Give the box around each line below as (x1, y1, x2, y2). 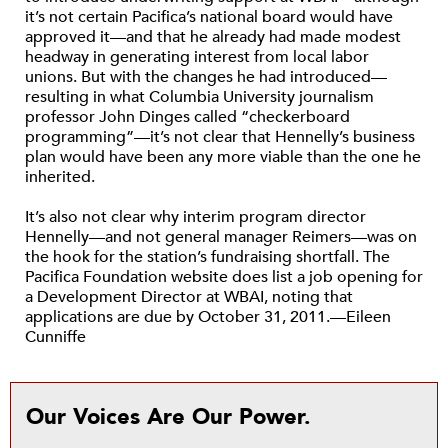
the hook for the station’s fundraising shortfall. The (25, 246, 390, 268)
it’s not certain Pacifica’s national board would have (25, 6, 393, 28)
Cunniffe (25, 326, 86, 348)
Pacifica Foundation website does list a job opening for (25, 266, 423, 288)
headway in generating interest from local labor (25, 46, 369, 68)
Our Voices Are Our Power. (26, 402, 311, 432)
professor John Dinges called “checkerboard (25, 106, 350, 128)
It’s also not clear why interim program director (25, 206, 366, 228)
